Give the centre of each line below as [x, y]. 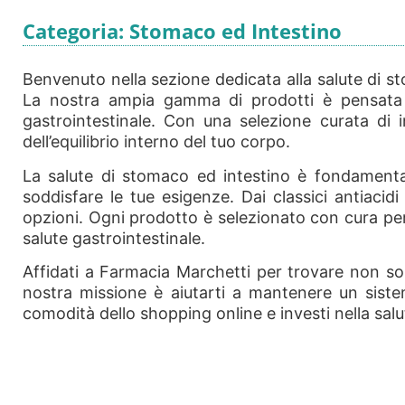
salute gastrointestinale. [114, 238]
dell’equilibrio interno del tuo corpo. [156, 142]
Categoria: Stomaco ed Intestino [182, 31]
